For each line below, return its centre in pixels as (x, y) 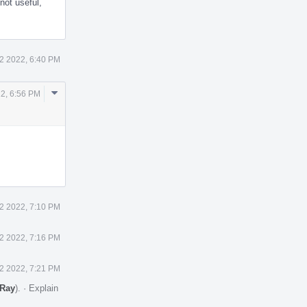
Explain (44, 288)
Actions (69, 108)
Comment (75, 93)
